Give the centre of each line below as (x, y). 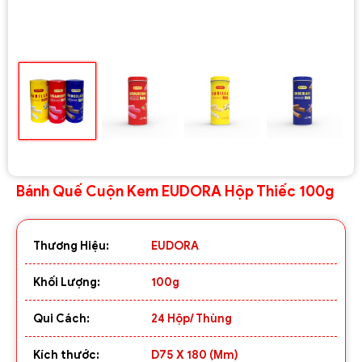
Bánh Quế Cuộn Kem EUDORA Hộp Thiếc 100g (175, 191)
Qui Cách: (61, 318)
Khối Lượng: (67, 282)
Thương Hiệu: (71, 246)
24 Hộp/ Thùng (192, 318)
